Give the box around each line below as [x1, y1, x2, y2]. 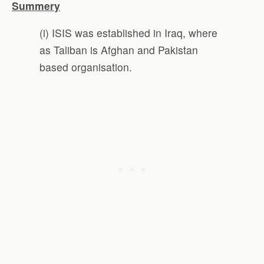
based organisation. [39, 60, 133, 75]
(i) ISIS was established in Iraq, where [39, 25, 218, 41]
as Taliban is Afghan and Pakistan [39, 42, 199, 58]
